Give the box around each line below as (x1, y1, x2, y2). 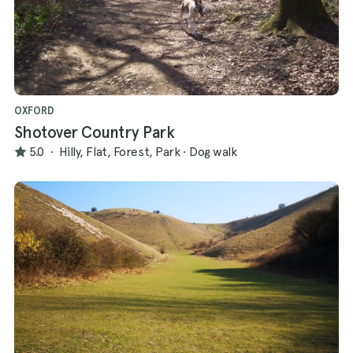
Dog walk (188, 144, 237, 160)
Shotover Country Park (14, 122, 175, 142)
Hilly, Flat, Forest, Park (58, 144, 180, 160)
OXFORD (14, 104, 54, 117)
